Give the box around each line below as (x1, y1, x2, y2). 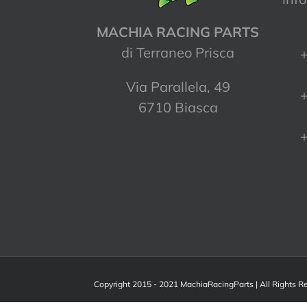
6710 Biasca (138, 99, 218, 116)
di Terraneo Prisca (121, 44, 234, 62)
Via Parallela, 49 (125, 78, 230, 96)
